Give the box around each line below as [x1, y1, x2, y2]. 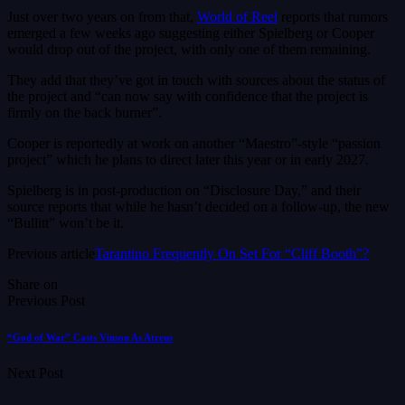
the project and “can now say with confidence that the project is [7, 89, 368, 105]
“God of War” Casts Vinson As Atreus [7, 332, 173, 344]
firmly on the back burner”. [7, 105, 162, 121]
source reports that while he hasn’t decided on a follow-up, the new [7, 199, 390, 215]
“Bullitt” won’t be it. [7, 215, 124, 231]
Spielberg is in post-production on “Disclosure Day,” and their [7, 183, 361, 199]
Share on [7, 277, 58, 293]
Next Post [7, 365, 63, 381]
